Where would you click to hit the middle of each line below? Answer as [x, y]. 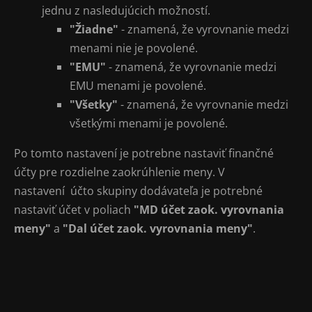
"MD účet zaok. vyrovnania [209, 210]
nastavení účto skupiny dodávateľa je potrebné [138, 191]
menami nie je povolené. [134, 48]
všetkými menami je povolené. [149, 124]
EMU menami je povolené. [138, 86]
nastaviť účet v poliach [74, 210]
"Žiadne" [94, 30]
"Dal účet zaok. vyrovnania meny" [158, 229]
